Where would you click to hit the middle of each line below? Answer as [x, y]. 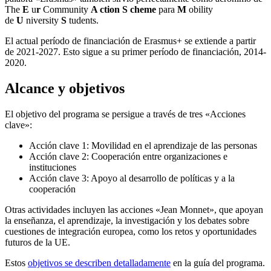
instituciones [53, 167]
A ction [105, 9]
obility [200, 9]
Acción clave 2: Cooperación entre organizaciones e [128, 156]
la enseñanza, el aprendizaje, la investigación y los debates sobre [127, 220]
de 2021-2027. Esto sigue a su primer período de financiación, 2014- [135, 51]
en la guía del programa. [218, 263]
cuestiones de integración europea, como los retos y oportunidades [131, 231]
